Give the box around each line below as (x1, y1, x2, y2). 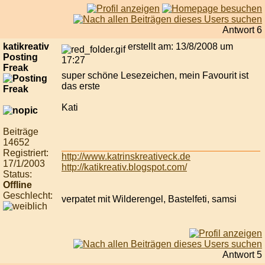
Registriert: (3, 148, 49, 159)
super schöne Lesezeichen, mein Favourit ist (62, 70, 248, 81)
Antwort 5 (222, 250, 262, 260)
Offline (3, 180, 32, 190)
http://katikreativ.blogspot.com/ (62, 162, 187, 173)
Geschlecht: (3, 190, 53, 201)
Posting (3, 52, 38, 63)
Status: (3, 169, 32, 180)
